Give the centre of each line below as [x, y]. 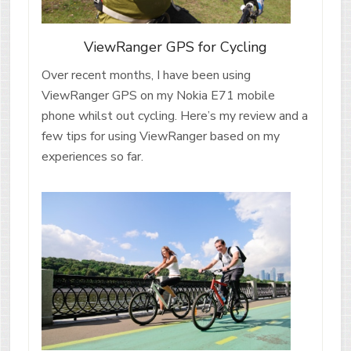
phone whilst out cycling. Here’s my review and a [174, 116]
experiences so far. [92, 156]
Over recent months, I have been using [146, 75]
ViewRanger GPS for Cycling [175, 47]
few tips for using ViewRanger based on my [160, 136]
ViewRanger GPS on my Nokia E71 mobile [158, 95]
